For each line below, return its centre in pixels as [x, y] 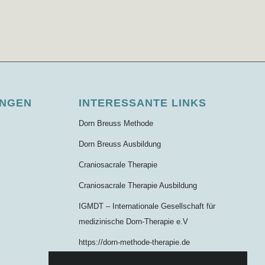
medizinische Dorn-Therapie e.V [133, 222]
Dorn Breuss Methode [116, 124]
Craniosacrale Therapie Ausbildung [138, 186]
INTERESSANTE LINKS [142, 103]
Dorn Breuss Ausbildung [119, 144]
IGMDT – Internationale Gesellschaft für [147, 206]
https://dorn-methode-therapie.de [134, 243]
